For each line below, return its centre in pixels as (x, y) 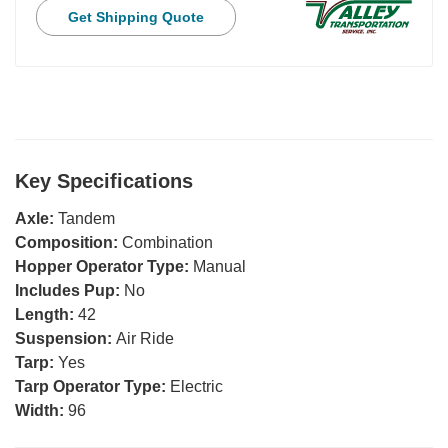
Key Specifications (104, 181)
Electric (196, 387)
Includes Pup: (69, 291)
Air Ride (145, 339)
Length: (46, 315)
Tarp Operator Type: (92, 387)
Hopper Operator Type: (104, 267)
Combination (167, 243)
